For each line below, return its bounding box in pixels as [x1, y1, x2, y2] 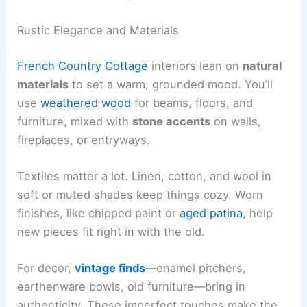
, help [243, 206, 273, 220]
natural [243, 58, 282, 73]
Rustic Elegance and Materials [17, 23, 180, 38]
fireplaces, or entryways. [17, 132, 151, 147]
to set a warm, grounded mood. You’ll [69, 77, 273, 91]
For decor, [17, 261, 75, 275]
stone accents [132, 114, 211, 128]
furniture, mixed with [17, 114, 133, 128]
